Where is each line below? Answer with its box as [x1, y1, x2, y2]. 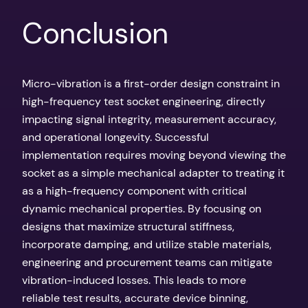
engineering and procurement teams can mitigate [22, 254, 272, 269]
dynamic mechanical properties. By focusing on [22, 201, 261, 216]
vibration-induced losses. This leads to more [22, 272, 246, 287]
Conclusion [22, 14, 168, 53]
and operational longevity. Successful [22, 129, 209, 144]
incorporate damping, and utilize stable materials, [22, 236, 272, 252]
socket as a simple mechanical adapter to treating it [22, 165, 285, 180]
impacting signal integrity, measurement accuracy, [22, 111, 276, 126]
